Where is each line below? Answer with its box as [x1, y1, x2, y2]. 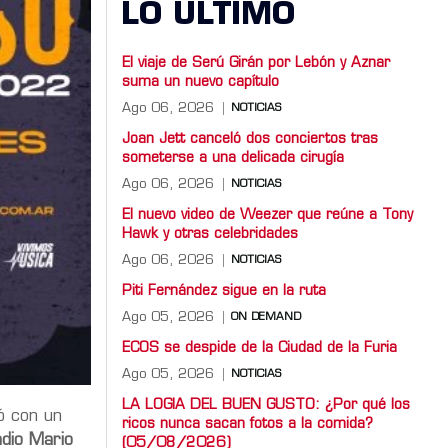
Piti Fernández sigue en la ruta [122, 283, 326, 299]
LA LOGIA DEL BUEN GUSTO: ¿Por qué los [122, 397, 410, 413]
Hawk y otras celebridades [122, 226, 298, 242]
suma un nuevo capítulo [122, 74, 279, 90]
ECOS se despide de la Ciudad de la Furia [122, 340, 397, 356]
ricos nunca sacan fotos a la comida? [122, 416, 373, 432]
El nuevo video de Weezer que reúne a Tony [122, 207, 413, 223]
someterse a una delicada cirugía [122, 150, 344, 166]
